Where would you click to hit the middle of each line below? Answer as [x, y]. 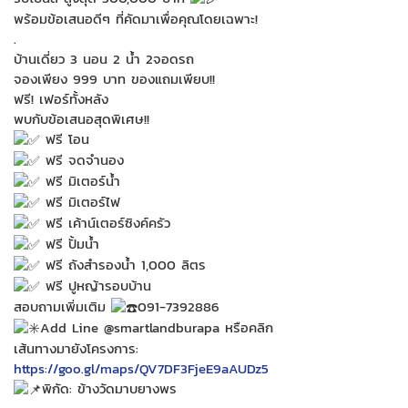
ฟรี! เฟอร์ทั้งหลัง [61, 98]
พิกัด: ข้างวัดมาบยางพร [109, 388]
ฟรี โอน [65, 138]
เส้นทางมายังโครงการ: [76, 348]
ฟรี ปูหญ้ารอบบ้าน [96, 285]
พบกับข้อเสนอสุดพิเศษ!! [82, 118]
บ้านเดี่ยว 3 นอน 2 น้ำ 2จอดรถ [104, 58]
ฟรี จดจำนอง [82, 159]
